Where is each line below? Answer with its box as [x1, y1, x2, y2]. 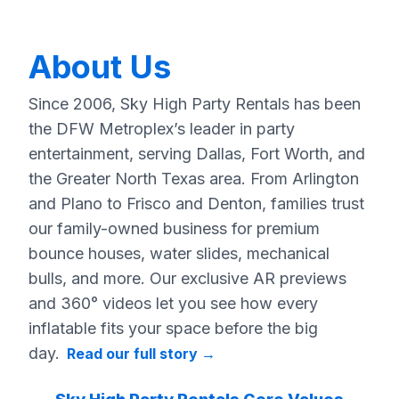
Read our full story [67, 344, 198, 362]
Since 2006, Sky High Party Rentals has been [28, 94, 361, 113]
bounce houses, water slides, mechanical [28, 243, 330, 263]
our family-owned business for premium [28, 218, 320, 238]
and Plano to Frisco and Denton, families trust [28, 193, 364, 213]
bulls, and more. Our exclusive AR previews [28, 268, 346, 288]
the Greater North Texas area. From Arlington [28, 168, 359, 188]
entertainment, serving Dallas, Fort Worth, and [28, 143, 365, 163]
